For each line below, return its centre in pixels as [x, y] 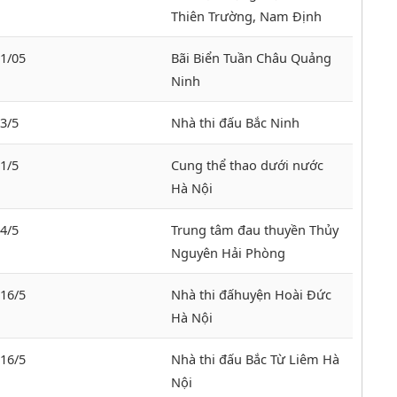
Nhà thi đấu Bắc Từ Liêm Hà [255, 359]
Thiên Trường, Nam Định [246, 16]
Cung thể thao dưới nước [247, 165]
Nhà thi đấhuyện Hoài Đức [251, 295]
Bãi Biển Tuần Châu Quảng [251, 58]
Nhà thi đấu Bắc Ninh [235, 123]
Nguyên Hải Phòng [228, 253]
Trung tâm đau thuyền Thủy [255, 230]
